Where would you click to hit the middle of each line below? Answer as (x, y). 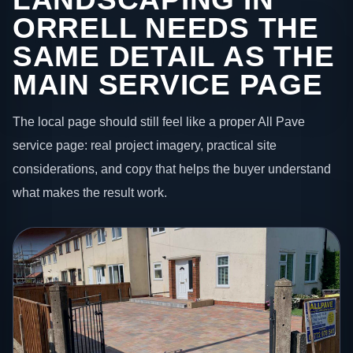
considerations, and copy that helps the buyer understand (172, 169)
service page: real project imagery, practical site (145, 145)
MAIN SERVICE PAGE (168, 84)
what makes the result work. (90, 193)
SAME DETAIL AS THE (174, 56)
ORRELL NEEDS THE (166, 28)
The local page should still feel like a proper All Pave (159, 122)
